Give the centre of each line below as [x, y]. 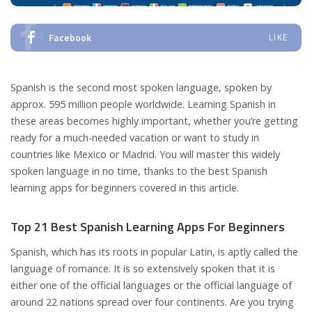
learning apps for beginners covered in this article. [125, 187]
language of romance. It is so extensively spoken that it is [143, 268]
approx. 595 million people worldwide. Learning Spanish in [143, 104]
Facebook [70, 37]
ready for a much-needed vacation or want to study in [135, 137]
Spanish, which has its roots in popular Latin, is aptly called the [154, 251]
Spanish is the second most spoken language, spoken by [141, 87]
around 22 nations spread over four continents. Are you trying [152, 302]
